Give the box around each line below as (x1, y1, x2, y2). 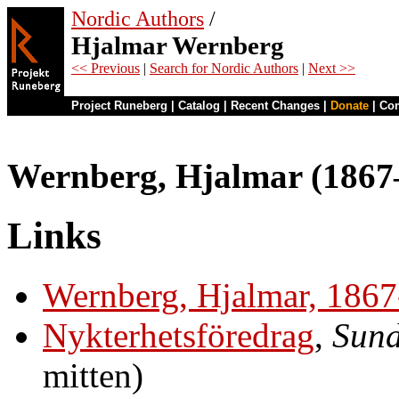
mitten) (43, 355, 143, 395)
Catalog (178, 99, 220, 112)
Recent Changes (231, 99, 320, 112)
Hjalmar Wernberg (71, 31, 284, 60)
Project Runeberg (71, 99, 167, 112)
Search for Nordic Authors (150, 61, 298, 76)
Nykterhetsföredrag (43, 315, 314, 354)
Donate (330, 99, 369, 112)
